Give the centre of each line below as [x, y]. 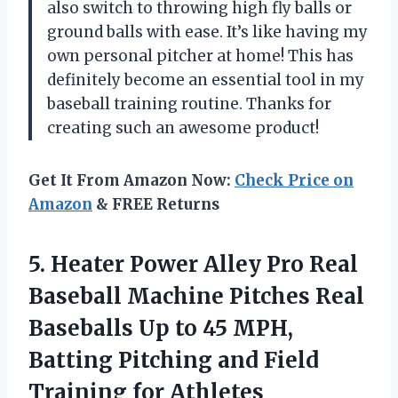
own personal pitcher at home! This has [200, 56]
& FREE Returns [156, 204]
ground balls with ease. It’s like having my [207, 32]
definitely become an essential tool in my [206, 80]
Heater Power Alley [156, 264]
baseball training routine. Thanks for [189, 103]
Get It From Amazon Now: [131, 180]
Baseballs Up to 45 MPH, [161, 328]
